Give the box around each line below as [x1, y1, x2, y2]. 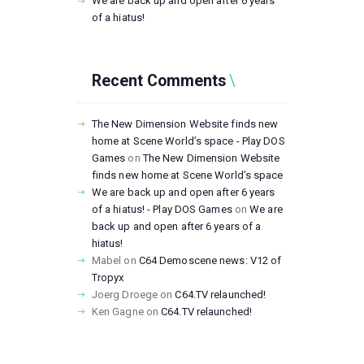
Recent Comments [91, 71, 226, 91]
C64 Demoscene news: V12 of [138, 253, 282, 266]
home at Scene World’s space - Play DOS [91, 134, 285, 147]
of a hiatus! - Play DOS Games [91, 202, 232, 215]
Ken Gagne [91, 305, 144, 318]
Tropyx [91, 271, 124, 284]
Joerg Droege [91, 288, 158, 301]
